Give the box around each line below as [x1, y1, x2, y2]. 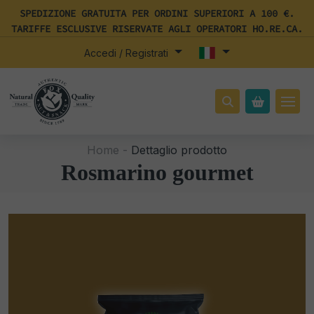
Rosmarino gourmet [60, 160, 254, 185]
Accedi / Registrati [84, 47, 172, 59]
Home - [87, 143, 128, 157]
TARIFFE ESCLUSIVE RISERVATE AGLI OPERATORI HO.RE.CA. [11, 22, 303, 35]
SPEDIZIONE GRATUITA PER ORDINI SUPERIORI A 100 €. [20, 7, 294, 20]
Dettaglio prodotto [128, 143, 227, 157]
